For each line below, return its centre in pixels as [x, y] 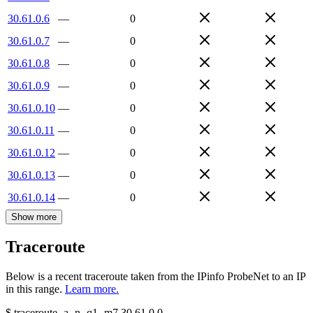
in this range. [34, 289]
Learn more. [92, 289]
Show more [34, 217]
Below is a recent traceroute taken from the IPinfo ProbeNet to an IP [155, 277]
